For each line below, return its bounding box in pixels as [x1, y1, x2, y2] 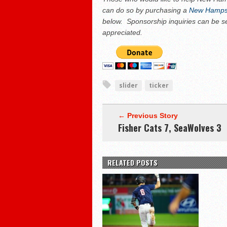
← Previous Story [118, 111, 178, 120]
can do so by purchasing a [102, 6, 189, 15]
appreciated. [102, 28, 142, 37]
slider [119, 81, 138, 90]
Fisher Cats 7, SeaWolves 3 [118, 121, 221, 135]
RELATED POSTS [107, 157, 158, 168]
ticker [149, 81, 169, 90]
